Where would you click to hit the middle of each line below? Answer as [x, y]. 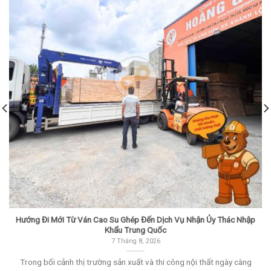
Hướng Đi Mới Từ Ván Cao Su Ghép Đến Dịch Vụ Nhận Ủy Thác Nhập [135, 220]
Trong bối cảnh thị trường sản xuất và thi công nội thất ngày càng [135, 262]
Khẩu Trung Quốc [135, 230]
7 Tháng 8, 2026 [135, 241]
